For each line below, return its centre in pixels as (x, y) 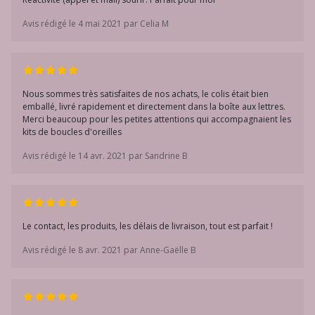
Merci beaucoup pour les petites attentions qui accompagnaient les (157, 119)
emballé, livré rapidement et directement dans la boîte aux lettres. (154, 107)
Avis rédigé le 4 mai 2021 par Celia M (96, 24)
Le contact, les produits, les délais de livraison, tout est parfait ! (148, 226)
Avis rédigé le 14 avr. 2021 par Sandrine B (105, 156)
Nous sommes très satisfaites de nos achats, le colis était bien (146, 94)
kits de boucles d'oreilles (72, 132)
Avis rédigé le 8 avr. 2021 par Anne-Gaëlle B (109, 250)
